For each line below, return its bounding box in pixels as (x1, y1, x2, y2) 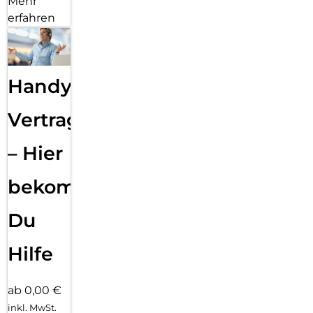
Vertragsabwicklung (8, 108, 205, 131)
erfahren (8, 11, 55, 25)
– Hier (8, 141, 63, 165)
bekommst (8, 175, 112, 198)
